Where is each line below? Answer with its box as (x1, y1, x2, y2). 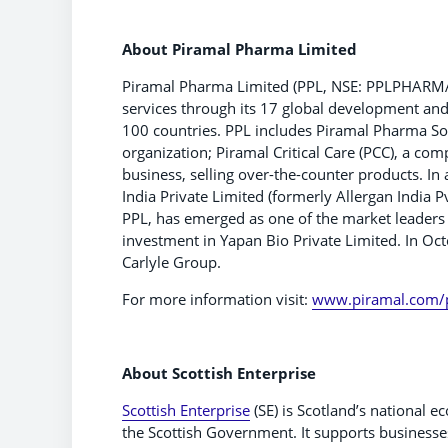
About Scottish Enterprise (122, 362, 322, 383)
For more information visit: (122, 288, 312, 309)
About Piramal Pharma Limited (122, 38, 357, 59)
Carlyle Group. (122, 251, 221, 272)
